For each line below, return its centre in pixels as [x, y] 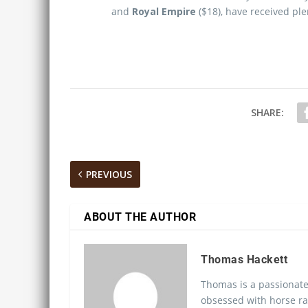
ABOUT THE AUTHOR [140, 217]
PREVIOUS [109, 174]
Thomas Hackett [244, 260]
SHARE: [267, 112]
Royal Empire [164, 11]
